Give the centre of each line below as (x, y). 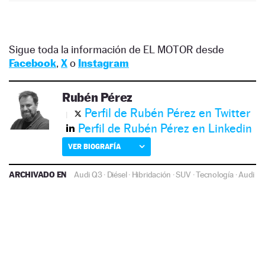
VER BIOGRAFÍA (94, 146)
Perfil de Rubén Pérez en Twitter (167, 113)
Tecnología (215, 174)
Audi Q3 (88, 174)
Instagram (104, 63)
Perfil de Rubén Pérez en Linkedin (165, 128)
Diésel (117, 174)
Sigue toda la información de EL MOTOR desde (117, 49)
